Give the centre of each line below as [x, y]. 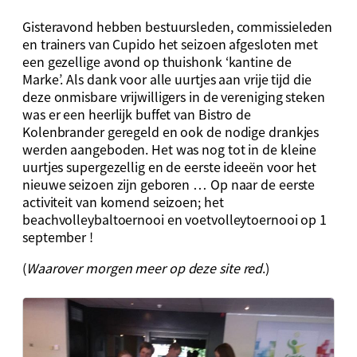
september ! [58, 237]
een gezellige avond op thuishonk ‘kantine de [157, 62]
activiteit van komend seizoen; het [123, 202]
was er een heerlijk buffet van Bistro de [137, 114]
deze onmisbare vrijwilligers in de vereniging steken [174, 97]
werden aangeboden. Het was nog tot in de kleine [170, 149]
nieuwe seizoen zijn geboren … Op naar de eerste [169, 184]
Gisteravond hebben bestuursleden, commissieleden [178, 27]
